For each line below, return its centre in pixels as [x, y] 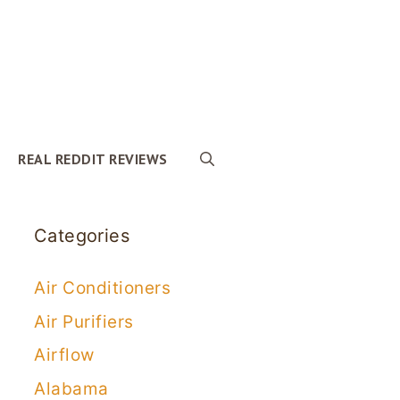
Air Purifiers [84, 321]
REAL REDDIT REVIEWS [93, 159]
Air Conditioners [102, 288]
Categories [82, 236]
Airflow [64, 355]
